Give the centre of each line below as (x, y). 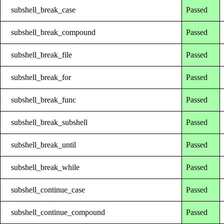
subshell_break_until (44, 144)
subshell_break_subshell (49, 122)
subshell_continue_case (48, 189)
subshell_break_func (44, 99)
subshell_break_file (42, 54)
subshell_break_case (43, 9)
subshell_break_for (41, 77)
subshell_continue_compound (58, 212)
